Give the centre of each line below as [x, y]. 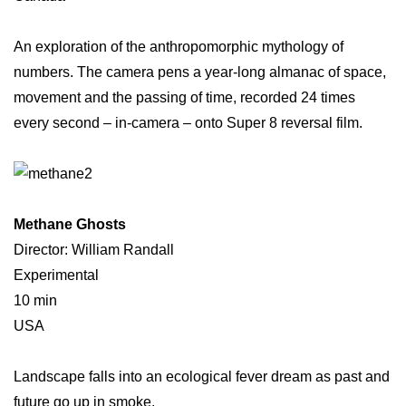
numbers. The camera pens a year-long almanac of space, [200, 72]
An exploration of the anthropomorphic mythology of [179, 46]
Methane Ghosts [70, 224]
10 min [35, 300]
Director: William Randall [94, 249]
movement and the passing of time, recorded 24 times [184, 97]
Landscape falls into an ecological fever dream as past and [202, 376]
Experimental [56, 275]
